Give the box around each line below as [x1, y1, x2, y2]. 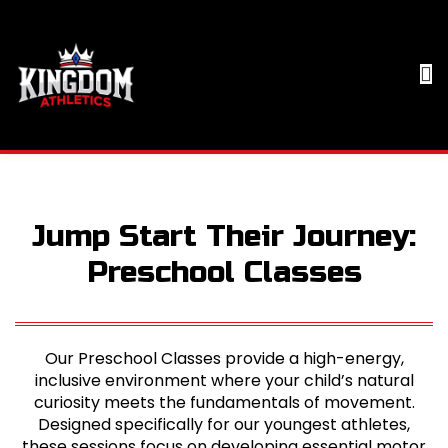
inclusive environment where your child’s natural [34, 369, 414, 392]
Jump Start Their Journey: [32, 218, 416, 254]
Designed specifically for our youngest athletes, [38, 413, 410, 436]
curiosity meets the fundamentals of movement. [33, 391, 415, 414]
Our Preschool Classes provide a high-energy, [44, 347, 404, 370]
